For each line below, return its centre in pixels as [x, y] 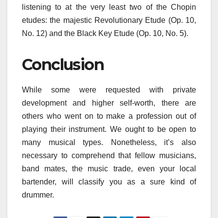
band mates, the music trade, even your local [109, 168]
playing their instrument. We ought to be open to [109, 129]
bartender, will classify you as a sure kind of [109, 182]
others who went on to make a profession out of [109, 116]
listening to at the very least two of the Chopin [109, 7]
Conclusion [63, 64]
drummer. [38, 195]
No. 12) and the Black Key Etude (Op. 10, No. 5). [105, 33]
